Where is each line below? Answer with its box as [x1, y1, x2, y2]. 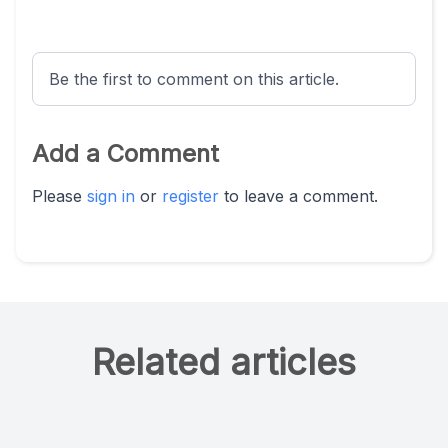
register [162, 186, 219, 207]
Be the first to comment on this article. [49, 69, 339, 90]
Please [32, 186, 87, 207]
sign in [87, 186, 135, 207]
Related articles [92, 340, 356, 385]
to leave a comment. [219, 186, 378, 207]
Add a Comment [32, 139, 219, 169]
